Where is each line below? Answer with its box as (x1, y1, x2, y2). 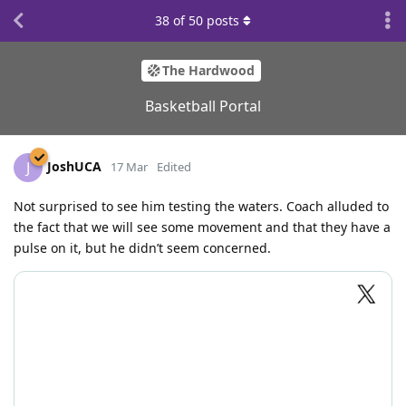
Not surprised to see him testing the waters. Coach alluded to (14, 197, 389, 215)
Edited (157, 158, 191, 175)
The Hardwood (161, 62, 255, 80)
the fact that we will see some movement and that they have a (14, 217, 391, 236)
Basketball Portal (145, 95, 261, 116)
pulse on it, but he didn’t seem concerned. (14, 238, 271, 256)
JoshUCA (47, 157, 101, 175)
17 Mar (111, 158, 148, 175)
